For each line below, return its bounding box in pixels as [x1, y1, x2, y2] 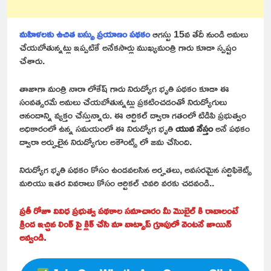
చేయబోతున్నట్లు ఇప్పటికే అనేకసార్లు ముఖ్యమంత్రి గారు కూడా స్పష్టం [19, 38, 237, 57]
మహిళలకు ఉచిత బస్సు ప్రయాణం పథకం [19, 25, 150, 44]
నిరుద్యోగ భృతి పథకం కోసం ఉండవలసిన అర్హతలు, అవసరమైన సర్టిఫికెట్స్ [19, 160, 252, 179]
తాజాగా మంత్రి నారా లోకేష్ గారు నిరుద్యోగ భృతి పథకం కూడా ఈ [19, 79, 229, 98]
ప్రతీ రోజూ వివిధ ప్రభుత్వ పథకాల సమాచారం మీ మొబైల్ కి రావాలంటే [19, 201, 238, 220]
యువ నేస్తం [175, 119, 213, 138]
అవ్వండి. [19, 228, 46, 247]
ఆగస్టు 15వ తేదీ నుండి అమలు [150, 25, 248, 44]
